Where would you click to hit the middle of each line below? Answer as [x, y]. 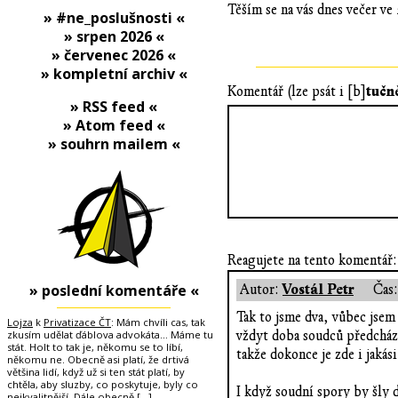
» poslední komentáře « [114, 291]
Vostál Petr [318, 290]
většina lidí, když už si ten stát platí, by [96, 372]
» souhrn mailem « [114, 144]
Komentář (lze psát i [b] [297, 91]
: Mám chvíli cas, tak [158, 322]
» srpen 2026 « [114, 36]
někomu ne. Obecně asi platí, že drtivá [98, 359]
